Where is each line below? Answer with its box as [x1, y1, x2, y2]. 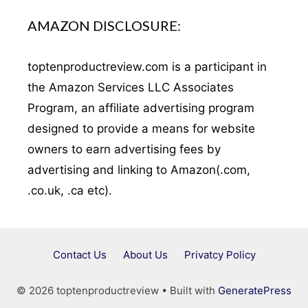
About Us [122, 247, 168, 261]
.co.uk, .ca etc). [27, 183, 112, 197]
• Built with [159, 283, 218, 297]
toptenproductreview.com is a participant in [27, 59, 267, 74]
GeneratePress [218, 283, 291, 297]
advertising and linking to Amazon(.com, [27, 162, 250, 177]
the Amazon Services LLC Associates [27, 80, 234, 94]
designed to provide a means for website [27, 121, 255, 135]
